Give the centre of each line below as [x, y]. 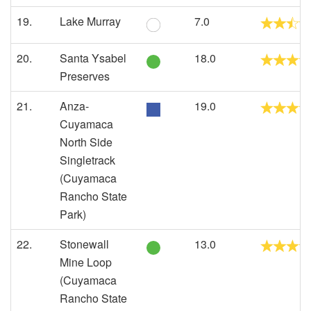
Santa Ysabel [93, 58]
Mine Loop [86, 262]
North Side [86, 142]
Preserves [85, 76]
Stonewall [84, 244]
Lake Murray [90, 21]
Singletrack [87, 160]
